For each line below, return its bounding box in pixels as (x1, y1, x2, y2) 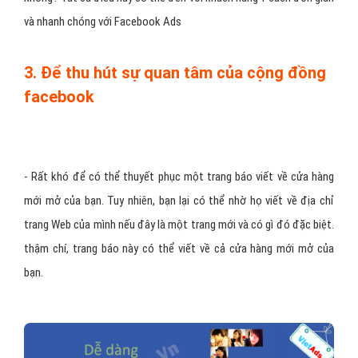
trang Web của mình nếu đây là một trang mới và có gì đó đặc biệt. (24, 217, 334, 232)
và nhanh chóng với (24, 14, 114, 29)
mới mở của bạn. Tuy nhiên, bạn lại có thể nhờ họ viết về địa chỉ (24, 193, 334, 208)
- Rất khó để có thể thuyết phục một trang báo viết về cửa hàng (24, 169, 334, 184)
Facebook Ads (114, 14, 181, 29)
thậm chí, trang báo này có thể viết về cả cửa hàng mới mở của (24, 241, 334, 256)
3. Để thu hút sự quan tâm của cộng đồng (24, 63, 326, 82)
